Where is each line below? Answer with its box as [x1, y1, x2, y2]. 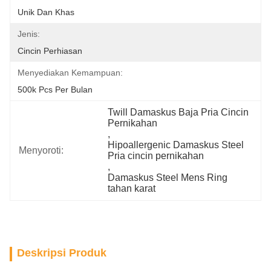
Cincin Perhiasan [18, 46, 82, 56]
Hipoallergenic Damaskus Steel [108, 140, 244, 150]
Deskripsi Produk [17, 247, 106, 259]
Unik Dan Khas [18, 7, 74, 17]
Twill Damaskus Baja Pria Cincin [108, 107, 249, 117]
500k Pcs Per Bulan [18, 85, 93, 94]
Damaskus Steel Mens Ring [108, 172, 228, 183]
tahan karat [108, 183, 156, 194]
